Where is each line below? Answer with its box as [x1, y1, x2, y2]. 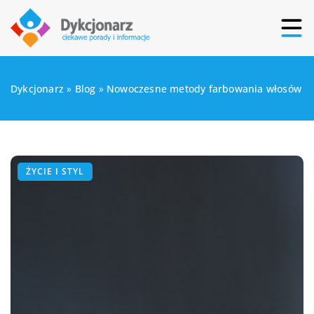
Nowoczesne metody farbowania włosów [107, 82, 302, 95]
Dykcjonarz [11, 82, 64, 95]
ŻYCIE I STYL [26, 165, 84, 177]
